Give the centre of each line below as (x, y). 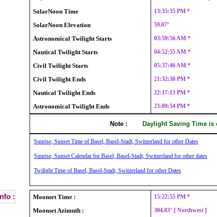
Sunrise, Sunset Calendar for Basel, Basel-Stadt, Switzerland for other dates (121, 156)
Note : (119, 124)
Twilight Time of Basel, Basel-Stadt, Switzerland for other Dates (108, 170)
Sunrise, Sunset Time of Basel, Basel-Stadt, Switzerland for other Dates (116, 141)
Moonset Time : (54, 197)
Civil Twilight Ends (59, 79)
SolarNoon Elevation (62, 25)
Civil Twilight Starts (61, 65)
